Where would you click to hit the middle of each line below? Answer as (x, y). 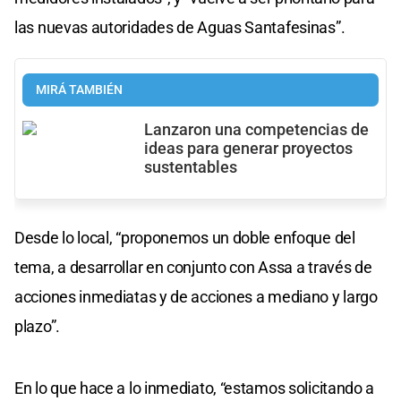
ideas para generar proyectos (248, 148)
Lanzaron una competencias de (256, 129)
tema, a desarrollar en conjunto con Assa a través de (193, 267)
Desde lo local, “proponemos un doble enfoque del (185, 237)
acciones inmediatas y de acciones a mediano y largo (196, 296)
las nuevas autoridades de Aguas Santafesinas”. (180, 27)
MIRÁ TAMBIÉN (79, 90)
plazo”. (37, 326)
